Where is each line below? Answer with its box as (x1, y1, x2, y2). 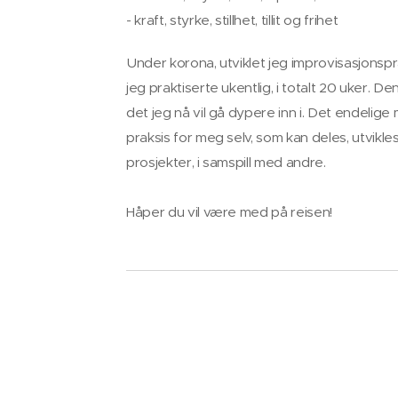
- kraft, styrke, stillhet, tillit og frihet (126, 12, 338, 28)
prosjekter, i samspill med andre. (126, 154, 326, 171)
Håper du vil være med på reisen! (126, 203, 332, 220)
